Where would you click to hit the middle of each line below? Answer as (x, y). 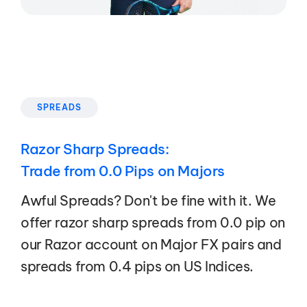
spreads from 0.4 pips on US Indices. (137, 266)
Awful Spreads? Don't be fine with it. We (148, 200)
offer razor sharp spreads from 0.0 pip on (153, 222)
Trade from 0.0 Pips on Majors (123, 171)
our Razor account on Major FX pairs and (151, 244)
